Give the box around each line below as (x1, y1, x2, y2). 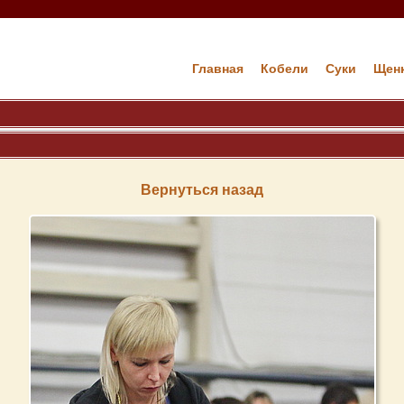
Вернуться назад (141, 182, 263, 197)
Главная (191, 60, 243, 76)
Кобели (260, 60, 308, 76)
